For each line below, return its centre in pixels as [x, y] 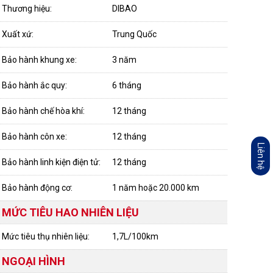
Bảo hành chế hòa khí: [44, 111]
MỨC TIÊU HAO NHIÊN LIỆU [70, 212]
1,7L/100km [135, 236]
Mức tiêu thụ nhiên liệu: [46, 236]
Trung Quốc [134, 34]
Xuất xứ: [19, 34]
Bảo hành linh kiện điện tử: [52, 162]
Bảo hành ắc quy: [35, 85]
